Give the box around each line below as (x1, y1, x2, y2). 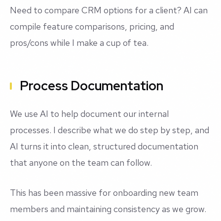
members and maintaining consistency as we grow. (10, 203, 206, 215)
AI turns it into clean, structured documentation (10, 141, 198, 152)
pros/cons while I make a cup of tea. (10, 37, 148, 49)
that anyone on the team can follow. (10, 157, 152, 169)
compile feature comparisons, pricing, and (10, 21, 174, 33)
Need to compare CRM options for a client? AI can (10, 4, 208, 16)
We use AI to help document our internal (10, 108, 169, 120)
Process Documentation (20, 77, 163, 95)
